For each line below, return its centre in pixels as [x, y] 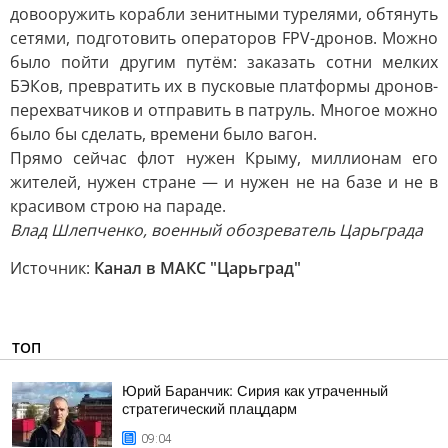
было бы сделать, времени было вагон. [163, 134]
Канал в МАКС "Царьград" [197, 268]
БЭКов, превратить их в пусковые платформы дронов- [224, 86]
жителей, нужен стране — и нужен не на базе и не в [224, 182]
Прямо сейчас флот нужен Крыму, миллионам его [224, 158]
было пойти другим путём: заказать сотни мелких [224, 62]
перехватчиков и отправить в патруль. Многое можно [224, 110]
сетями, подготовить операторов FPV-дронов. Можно [224, 38]
